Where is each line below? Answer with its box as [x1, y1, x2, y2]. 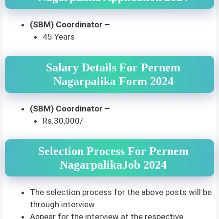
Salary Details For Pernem [46, 61, 180, 74]
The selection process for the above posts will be [30, 187, 212, 197]
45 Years [42, 32, 75, 42]
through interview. [30, 199, 96, 209]
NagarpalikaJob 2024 [60, 158, 167, 171]
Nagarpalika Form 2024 [53, 74, 174, 88]
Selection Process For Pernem [38, 145, 189, 157]
